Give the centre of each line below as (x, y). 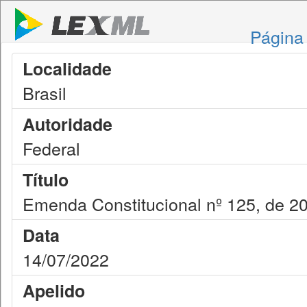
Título (46, 180)
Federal (51, 148)
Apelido (54, 291)
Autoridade (67, 124)
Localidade (67, 69)
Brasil (45, 93)
